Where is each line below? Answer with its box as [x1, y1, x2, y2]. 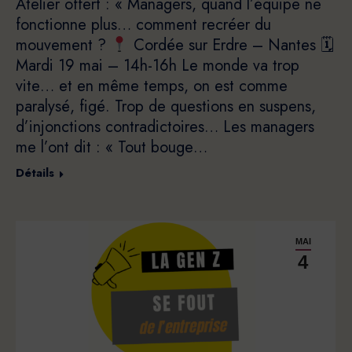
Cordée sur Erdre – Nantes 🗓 [128, 34, 334, 57]
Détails [16, 164, 54, 182]
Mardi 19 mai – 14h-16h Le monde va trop [16, 54, 299, 78]
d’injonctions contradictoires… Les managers [16, 115, 314, 139]
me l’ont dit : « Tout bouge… [16, 136, 207, 159]
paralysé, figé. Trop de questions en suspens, [16, 95, 316, 119]
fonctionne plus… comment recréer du [16, 13, 271, 37]
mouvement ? [16, 34, 111, 57]
